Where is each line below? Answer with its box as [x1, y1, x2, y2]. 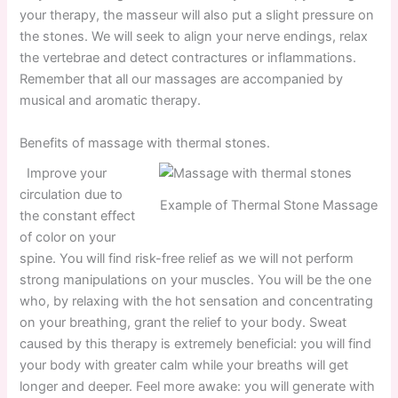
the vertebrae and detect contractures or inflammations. [20, 50, 357, 67]
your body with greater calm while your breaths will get [20, 356, 349, 373]
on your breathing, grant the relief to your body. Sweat [20, 314, 347, 330]
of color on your [20, 228, 116, 245]
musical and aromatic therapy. [20, 92, 209, 109]
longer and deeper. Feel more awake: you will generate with [20, 378, 376, 394]
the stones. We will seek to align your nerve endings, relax [20, 28, 369, 45]
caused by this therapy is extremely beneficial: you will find [20, 335, 372, 352]
